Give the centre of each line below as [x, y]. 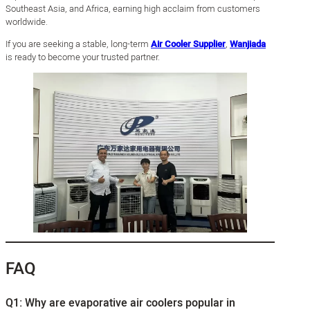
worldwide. [27, 21]
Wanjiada [248, 44]
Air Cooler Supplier [188, 44]
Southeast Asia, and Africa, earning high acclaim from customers [133, 8]
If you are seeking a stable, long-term [78, 44]
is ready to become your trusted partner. [83, 57]
